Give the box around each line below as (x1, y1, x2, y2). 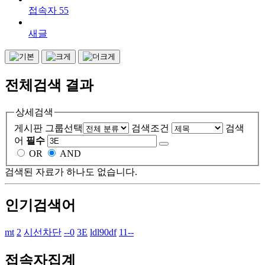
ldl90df (90, 227, 117, 238)
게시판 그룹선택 (14, 122, 83, 133)
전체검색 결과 (5, 77, 93, 93)
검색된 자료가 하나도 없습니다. (5, 166, 137, 177)
